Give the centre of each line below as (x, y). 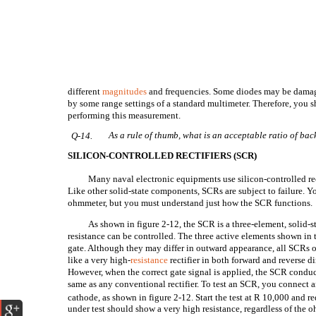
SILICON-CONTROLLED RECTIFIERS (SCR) (163, 156)
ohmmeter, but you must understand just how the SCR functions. (190, 203)
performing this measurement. (124, 115)
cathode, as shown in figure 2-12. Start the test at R (165, 297)
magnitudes (125, 91)
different (85, 91)
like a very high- (99, 260)
